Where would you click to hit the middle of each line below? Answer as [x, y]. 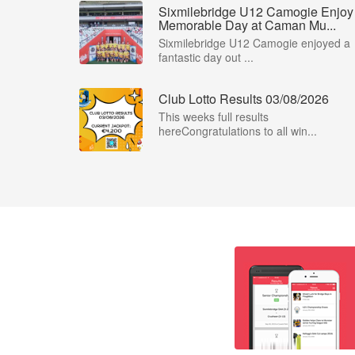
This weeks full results [214, 116]
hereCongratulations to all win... [238, 130]
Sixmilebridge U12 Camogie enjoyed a [254, 42]
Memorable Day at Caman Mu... [247, 25]
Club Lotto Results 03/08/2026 [244, 98]
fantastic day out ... [206, 57]
